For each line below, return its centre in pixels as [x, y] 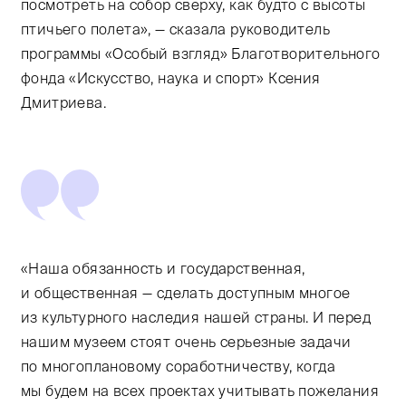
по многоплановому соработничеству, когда [178, 366]
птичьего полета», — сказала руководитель [175, 29]
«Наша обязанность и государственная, [163, 268]
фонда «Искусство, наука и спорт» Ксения [171, 77]
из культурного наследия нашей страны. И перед [196, 317]
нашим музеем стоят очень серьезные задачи [186, 341]
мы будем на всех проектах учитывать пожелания [200, 390]
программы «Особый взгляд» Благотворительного [201, 53]
